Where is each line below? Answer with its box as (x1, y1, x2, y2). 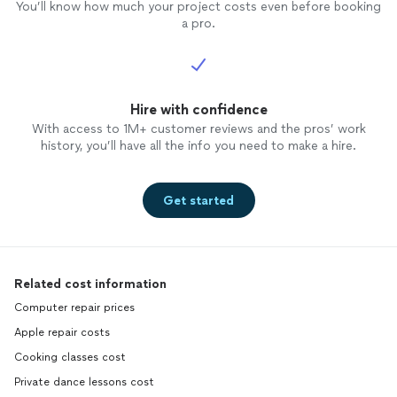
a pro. (182, 16, 215, 31)
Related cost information (14, 276, 167, 292)
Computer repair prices (14, 301, 135, 314)
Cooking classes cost (14, 351, 126, 363)
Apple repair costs (14, 326, 110, 339)
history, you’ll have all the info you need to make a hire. (41, 138, 356, 153)
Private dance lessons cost (14, 376, 154, 388)
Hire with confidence (129, 101, 268, 118)
